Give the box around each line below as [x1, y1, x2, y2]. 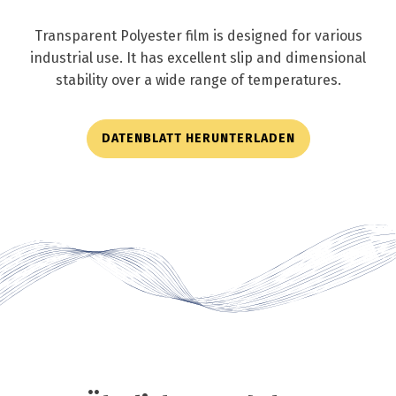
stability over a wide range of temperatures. [55, 72, 341, 89]
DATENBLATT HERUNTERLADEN [101, 131, 295, 147]
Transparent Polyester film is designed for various [34, 27, 362, 45]
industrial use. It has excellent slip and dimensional [30, 49, 366, 67]
